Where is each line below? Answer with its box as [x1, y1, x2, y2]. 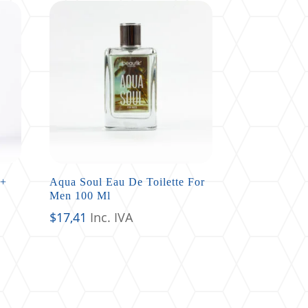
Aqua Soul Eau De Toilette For [49, 175, 206, 188]
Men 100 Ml [49, 189, 111, 201]
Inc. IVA [90, 208, 133, 225]
